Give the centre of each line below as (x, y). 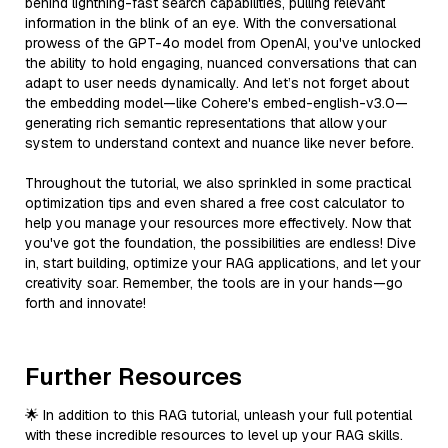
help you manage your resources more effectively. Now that (218, 222)
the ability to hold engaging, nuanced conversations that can (221, 62)
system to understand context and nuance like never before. (219, 142)
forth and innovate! (85, 302)
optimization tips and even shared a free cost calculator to (215, 202)
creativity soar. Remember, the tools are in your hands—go (214, 282)
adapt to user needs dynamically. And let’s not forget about (217, 82)
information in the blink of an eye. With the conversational (210, 22)
